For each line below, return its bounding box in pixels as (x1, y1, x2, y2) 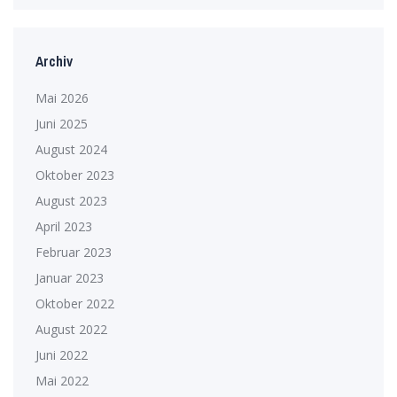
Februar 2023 (35, 243, 112, 261)
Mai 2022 (35, 371, 89, 389)
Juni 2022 (35, 346, 88, 363)
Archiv (35, 48, 73, 74)
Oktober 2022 (35, 294, 114, 312)
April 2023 (35, 217, 92, 235)
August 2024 (35, 140, 107, 158)
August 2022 (35, 320, 107, 338)
